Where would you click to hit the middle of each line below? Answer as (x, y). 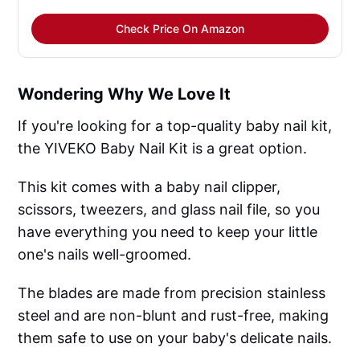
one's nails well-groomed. (105, 255)
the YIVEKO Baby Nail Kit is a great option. (163, 149)
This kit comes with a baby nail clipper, (149, 187)
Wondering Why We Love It (125, 94)
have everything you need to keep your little (168, 232)
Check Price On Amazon (180, 29)
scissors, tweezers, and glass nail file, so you (169, 210)
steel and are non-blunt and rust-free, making (174, 316)
